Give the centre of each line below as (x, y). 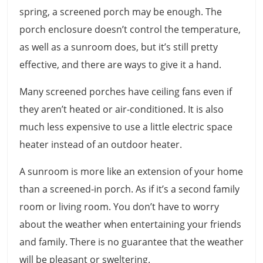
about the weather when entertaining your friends (130, 225)
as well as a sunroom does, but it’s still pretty (119, 47)
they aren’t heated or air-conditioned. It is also (122, 109)
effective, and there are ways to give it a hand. (120, 65)
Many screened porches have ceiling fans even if (126, 92)
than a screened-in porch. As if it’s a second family (129, 189)
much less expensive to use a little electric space (126, 127)
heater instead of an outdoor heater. (102, 145)
